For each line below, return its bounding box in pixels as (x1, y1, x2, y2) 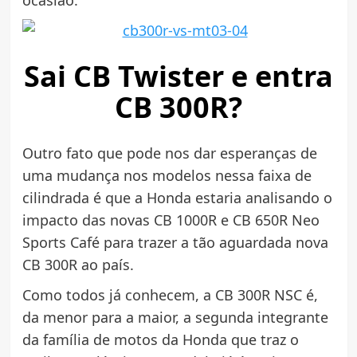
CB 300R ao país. (22, 255, 134, 275)
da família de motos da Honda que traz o (22, 330, 299, 350)
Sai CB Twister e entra (24, 57, 333, 96)
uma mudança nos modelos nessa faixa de (22, 166, 312, 186)
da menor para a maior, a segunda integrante (22, 308, 328, 328)
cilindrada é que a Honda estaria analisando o (22, 188, 332, 208)
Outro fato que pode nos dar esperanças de (22, 143, 317, 163)
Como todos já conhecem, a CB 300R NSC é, (22, 285, 318, 305)
